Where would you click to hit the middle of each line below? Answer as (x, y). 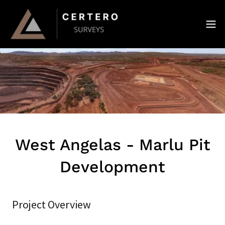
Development (113, 167)
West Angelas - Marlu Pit (113, 145)
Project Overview (51, 204)
